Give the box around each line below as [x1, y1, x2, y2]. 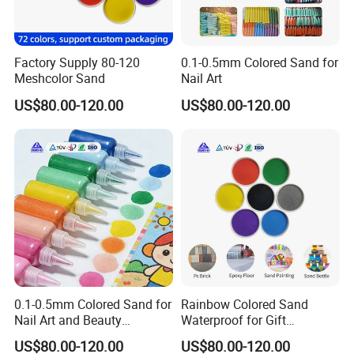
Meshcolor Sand [14, 70, 106, 88]
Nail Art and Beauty [14, 311, 122, 329]
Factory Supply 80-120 [14, 54, 141, 72]
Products [14, 326, 65, 345]
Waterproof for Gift [180, 311, 286, 329]
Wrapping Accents [180, 326, 282, 345]
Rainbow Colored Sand [180, 295, 308, 313]
